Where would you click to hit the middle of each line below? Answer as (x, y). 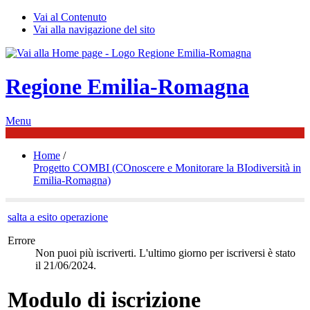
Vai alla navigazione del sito (94, 29)
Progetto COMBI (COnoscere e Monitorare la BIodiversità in (167, 167)
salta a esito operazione (58, 217)
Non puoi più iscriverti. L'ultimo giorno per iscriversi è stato (165, 253)
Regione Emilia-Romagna (127, 87)
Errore (21, 241)
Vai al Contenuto (70, 17)
